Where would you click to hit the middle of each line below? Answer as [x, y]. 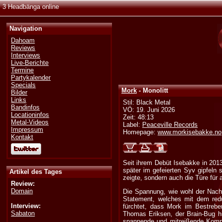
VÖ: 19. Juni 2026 [149, 110]
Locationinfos [30, 115]
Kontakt [22, 137]
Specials [24, 85]
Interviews [26, 55]
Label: [133, 125]
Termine [23, 70]
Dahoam [23, 41]
